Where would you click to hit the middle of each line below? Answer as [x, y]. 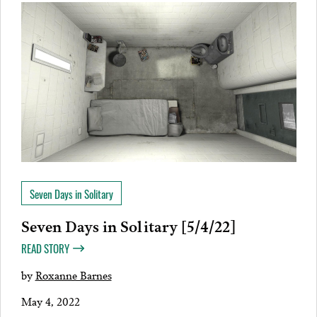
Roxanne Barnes [73, 274]
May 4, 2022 [50, 301]
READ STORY [45, 248]
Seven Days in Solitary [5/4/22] [128, 225]
